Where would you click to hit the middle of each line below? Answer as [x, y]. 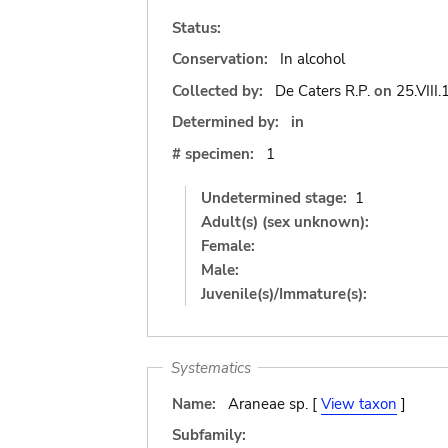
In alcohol [312, 59]
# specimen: [213, 153]
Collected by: [219, 90]
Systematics [210, 367]
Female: [228, 245]
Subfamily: [209, 435]
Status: [196, 27]
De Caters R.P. [322, 90]
